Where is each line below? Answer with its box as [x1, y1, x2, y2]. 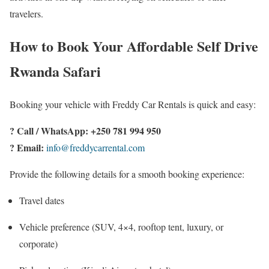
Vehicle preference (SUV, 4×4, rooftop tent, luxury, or [19, 220, 223, 234]
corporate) [19, 237, 58, 250]
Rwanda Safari [10, 61, 101, 82]
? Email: [10, 141, 44, 155]
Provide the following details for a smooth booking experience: [10, 168, 244, 181]
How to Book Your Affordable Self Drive [10, 35, 258, 57]
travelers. [10, 7, 43, 20]
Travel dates [19, 194, 64, 207]
